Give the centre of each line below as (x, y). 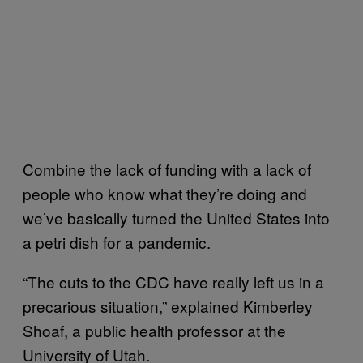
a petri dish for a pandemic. (117, 241)
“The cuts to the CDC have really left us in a (173, 281)
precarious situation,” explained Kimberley (168, 305)
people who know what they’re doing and (165, 193)
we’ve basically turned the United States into (176, 217)
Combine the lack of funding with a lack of (167, 169)
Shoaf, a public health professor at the (154, 330)
